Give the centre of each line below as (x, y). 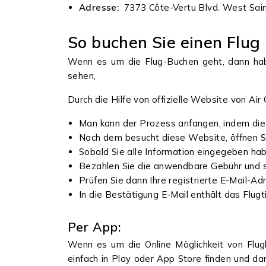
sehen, (83, 76)
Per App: (94, 227)
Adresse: (102, 7)
